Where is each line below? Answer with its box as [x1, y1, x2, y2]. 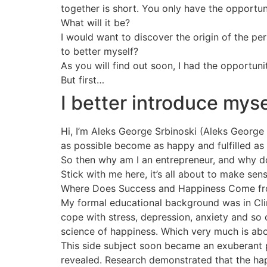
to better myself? [61, 45, 138, 57]
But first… [61, 74, 104, 86]
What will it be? [61, 17, 130, 29]
